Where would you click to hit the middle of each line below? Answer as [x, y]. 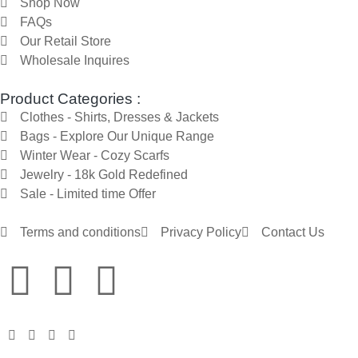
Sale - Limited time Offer [88, 193]
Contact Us [293, 232]
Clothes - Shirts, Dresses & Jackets [119, 117]
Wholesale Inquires [75, 60]
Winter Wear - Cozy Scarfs [95, 155]
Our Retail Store [66, 41]
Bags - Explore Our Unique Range [117, 136]
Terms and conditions [80, 232]
